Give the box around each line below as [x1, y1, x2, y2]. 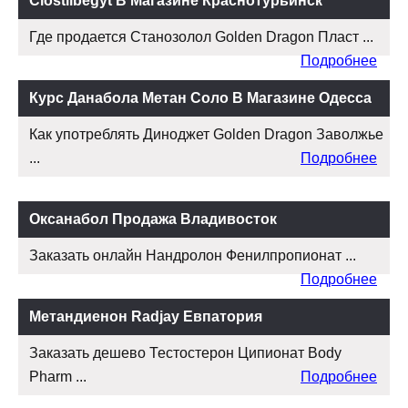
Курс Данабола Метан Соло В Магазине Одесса [29, 90, 372, 107]
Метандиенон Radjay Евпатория [29, 309, 262, 325]
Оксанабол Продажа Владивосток [29, 211, 277, 228]
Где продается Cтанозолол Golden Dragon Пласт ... [29, 29, 373, 46]
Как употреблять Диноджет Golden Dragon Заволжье [29, 127, 383, 143]
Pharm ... [29, 369, 87, 385]
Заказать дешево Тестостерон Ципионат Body [29, 345, 342, 362]
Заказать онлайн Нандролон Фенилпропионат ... [29, 248, 356, 264]
